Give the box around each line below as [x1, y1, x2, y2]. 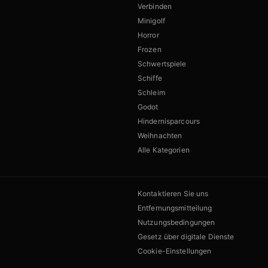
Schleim [138, 88, 165, 98]
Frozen [138, 45, 162, 54]
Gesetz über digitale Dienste [138, 232, 234, 242]
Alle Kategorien [138, 145, 190, 155]
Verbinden [138, 2, 172, 11]
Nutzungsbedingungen [138, 218, 215, 227]
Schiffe [138, 74, 162, 83]
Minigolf [138, 16, 165, 26]
